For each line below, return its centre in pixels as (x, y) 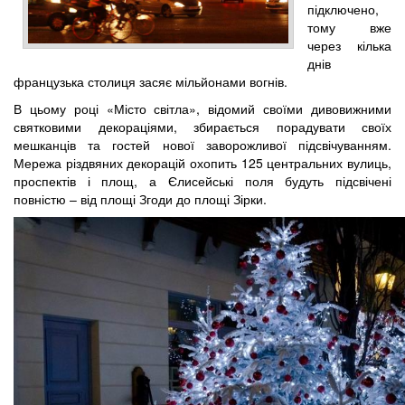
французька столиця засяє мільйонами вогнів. (151, 81)
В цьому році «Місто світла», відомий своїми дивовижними (202, 108)
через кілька (349, 45)
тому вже (349, 27)
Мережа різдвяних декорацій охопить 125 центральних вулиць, (202, 162)
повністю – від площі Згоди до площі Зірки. (140, 198)
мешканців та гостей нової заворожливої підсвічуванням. (202, 144)
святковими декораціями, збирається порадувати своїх (202, 126)
